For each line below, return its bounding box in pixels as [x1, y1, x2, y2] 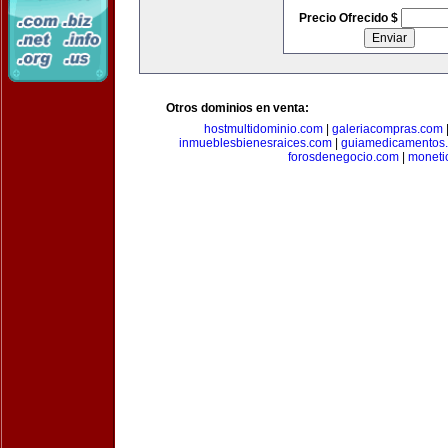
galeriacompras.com [332, 122, 443, 136]
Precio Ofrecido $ [298, 11, 401, 25]
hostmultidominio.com [204, 122, 323, 136]
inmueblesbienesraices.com [178, 136, 332, 150]
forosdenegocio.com [288, 150, 399, 164]
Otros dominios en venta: [166, 101, 309, 115]
